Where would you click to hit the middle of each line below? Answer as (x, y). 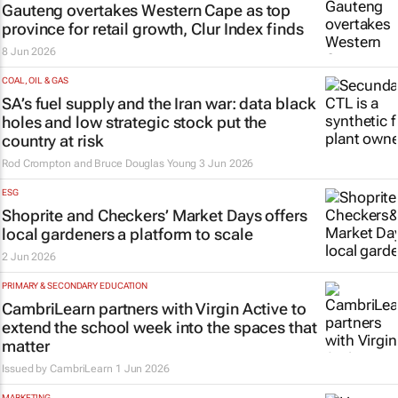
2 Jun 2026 (29, 257)
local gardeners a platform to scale (127, 234)
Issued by (26, 369)
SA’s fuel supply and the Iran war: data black (159, 103)
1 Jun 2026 (142, 369)
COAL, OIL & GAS (35, 80)
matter (26, 346)
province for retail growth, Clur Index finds (153, 29)
